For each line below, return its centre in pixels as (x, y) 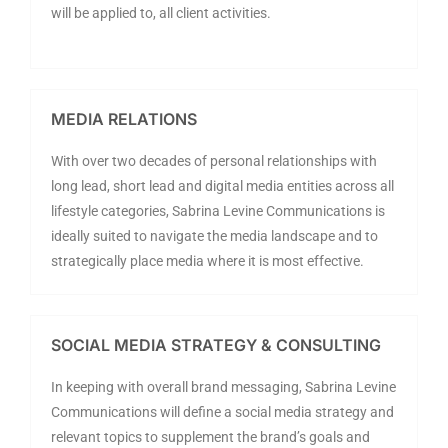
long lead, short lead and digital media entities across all (222, 185)
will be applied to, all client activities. (161, 12)
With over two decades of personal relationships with (214, 160)
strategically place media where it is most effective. (207, 260)
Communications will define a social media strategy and (222, 411)
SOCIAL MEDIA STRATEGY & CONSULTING (216, 344)
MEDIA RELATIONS (124, 118)
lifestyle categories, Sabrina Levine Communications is (218, 210)
